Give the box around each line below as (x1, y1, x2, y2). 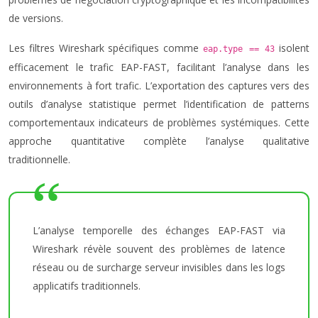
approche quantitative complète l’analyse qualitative (9, 134, 309, 148)
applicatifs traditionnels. (33, 279, 141, 292)
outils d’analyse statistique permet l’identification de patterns (9, 97, 309, 111)
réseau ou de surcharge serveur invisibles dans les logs (33, 261, 285, 274)
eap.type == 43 (202, 44, 275, 54)
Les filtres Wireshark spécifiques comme (9, 41, 203, 55)
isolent (275, 41, 309, 55)
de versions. (9, 11, 63, 25)
